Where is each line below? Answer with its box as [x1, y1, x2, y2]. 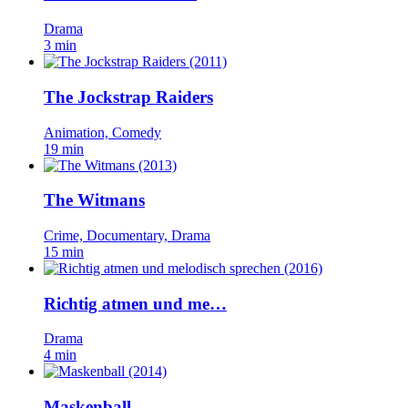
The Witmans [44, 190, 145, 210]
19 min [44, 140, 84, 157]
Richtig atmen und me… [44, 293, 227, 313]
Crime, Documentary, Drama [44, 228, 210, 243]
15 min [44, 244, 84, 260]
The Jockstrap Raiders [44, 87, 213, 107]
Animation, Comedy [44, 124, 161, 140]
